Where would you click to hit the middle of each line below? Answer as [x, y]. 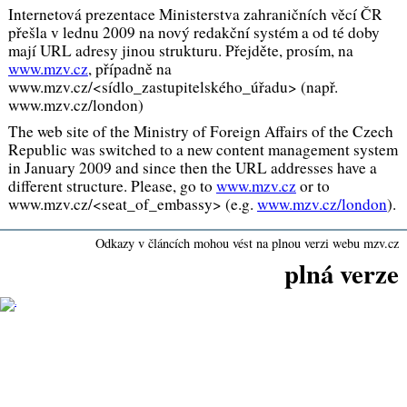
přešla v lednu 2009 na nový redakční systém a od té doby [194, 33]
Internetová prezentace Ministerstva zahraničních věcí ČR [195, 15]
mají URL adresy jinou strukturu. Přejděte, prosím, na [180, 51]
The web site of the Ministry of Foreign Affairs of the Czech [200, 131]
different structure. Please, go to [112, 185]
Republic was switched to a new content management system [203, 149]
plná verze [342, 274]
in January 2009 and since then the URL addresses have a [192, 167]
